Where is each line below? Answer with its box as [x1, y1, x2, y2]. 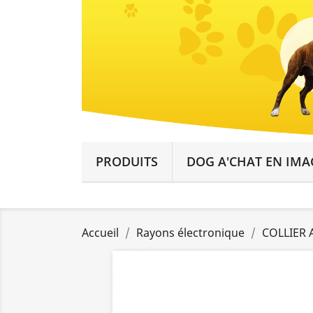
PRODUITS [96, 152, 158, 170]
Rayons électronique [136, 224, 245, 240]
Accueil [82, 224, 119, 240]
